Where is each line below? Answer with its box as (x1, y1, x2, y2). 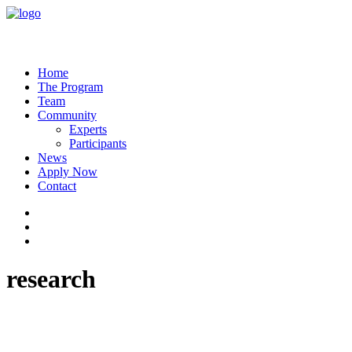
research (6, 265, 96, 294)
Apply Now (38, 165, 97, 178)
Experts (69, 123, 107, 136)
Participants (69, 137, 126, 150)
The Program (38, 80, 103, 93)
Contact (38, 179, 76, 192)
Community (38, 108, 97, 122)
